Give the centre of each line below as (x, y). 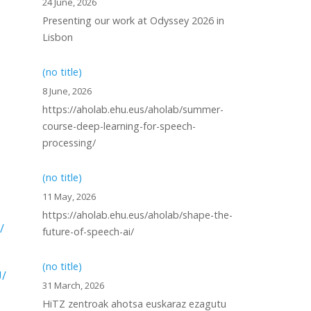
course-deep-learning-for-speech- (119, 126)
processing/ (69, 143)
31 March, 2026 (73, 285)
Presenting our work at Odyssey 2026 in (133, 20)
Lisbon (58, 37)
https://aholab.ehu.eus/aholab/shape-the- (137, 215)
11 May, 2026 (69, 196)
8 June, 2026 (67, 91)
